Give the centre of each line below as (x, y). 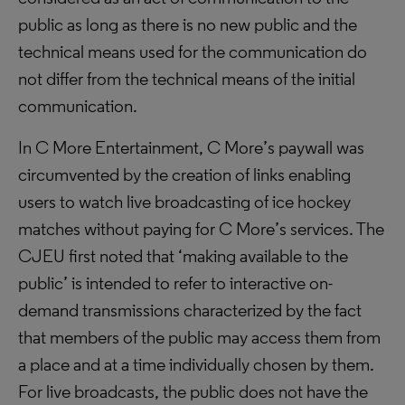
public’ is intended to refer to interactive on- (175, 283)
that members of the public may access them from (199, 337)
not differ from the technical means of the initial (187, 79)
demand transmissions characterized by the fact (190, 310)
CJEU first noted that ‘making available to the (183, 256)
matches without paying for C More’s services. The (201, 229)
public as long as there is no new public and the (188, 24)
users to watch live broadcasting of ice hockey (184, 202)
